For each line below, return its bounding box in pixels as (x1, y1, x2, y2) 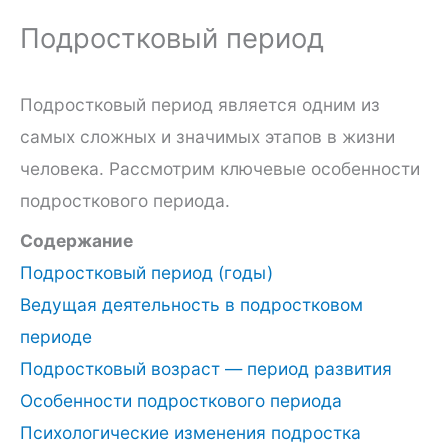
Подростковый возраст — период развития (20, 358, 392, 380)
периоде (20, 326, 92, 348)
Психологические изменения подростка (20, 422, 361, 444)
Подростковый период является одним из (20, 93, 380, 115)
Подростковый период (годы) (20, 262, 273, 284)
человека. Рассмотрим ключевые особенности (20, 157, 420, 179)
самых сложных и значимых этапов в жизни (20, 125, 395, 147)
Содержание (20, 230, 133, 252)
